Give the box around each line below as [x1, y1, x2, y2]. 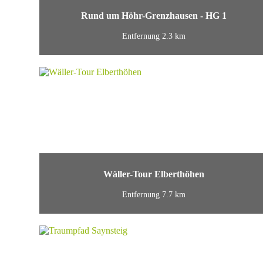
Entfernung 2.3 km [122, 31, 186, 41]
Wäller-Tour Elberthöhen [103, 168, 205, 180]
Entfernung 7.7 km [122, 190, 186, 199]
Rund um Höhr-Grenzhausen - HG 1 [81, 10, 227, 22]
